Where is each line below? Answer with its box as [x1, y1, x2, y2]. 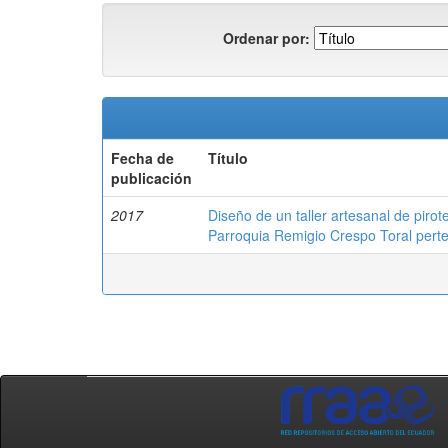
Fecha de [111, 148, 174, 168]
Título [208, 148, 248, 168]
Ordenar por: [223, 27, 310, 48]
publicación [111, 168, 192, 188]
